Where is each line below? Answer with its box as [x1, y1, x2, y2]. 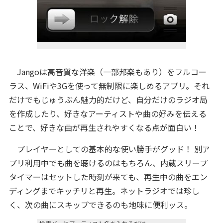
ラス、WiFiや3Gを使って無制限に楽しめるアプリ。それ [8, 80, 210, 92]
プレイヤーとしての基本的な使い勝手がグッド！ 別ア [8, 143, 210, 155]
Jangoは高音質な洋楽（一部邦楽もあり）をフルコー [8, 66, 207, 78]
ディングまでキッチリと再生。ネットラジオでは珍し [8, 185, 200, 197]
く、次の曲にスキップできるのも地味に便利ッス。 [8, 199, 192, 211]
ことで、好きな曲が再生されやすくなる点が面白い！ [8, 121, 200, 133]
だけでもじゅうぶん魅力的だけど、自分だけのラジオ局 [8, 94, 208, 106]
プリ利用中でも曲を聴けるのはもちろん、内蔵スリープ [8, 157, 208, 169]
